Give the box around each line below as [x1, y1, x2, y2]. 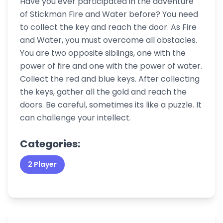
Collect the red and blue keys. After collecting [20, 73, 200, 85]
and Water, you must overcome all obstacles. [20, 34, 197, 46]
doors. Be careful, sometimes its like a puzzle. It [20, 99, 202, 111]
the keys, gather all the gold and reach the [20, 86, 187, 98]
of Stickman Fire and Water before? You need [20, 8, 198, 20]
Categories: [20, 137, 80, 151]
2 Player [28, 159, 57, 169]
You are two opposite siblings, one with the [20, 47, 186, 59]
